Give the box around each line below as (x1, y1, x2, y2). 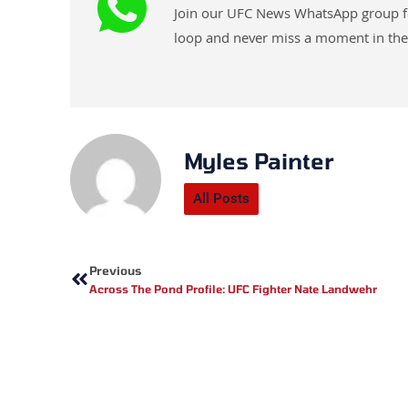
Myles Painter (184, 148, 334, 175)
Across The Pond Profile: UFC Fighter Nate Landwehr (89, 281, 378, 295)
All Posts (193, 190, 250, 208)
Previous (89, 262, 142, 278)
